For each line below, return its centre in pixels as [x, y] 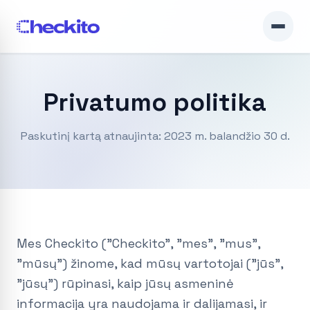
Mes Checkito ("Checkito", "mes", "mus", [138, 244]
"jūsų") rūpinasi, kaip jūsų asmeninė [125, 284]
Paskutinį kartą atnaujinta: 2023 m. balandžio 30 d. [155, 136]
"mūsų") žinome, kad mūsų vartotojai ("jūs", [150, 264]
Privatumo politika [155, 102]
